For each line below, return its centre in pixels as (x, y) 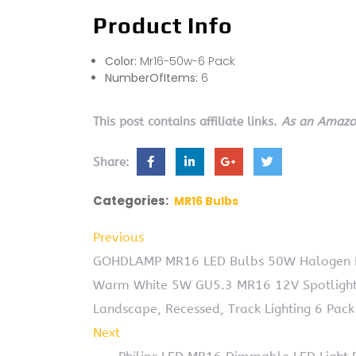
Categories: (131, 200)
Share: (113, 162)
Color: (122, 61)
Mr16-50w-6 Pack (188, 61)
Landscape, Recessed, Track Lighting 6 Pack (224, 308)
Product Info (163, 25)
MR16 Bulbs (206, 201)
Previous (118, 237)
